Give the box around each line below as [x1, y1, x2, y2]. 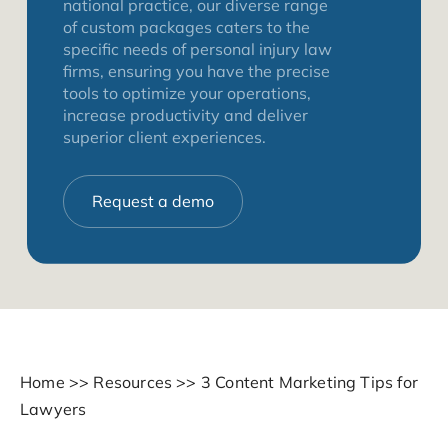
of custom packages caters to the [63, 16, 310, 37]
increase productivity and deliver [63, 104, 308, 125]
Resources [93, 371, 173, 392]
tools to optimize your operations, [63, 82, 311, 103]
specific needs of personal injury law [63, 38, 332, 59]
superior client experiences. [63, 126, 266, 147]
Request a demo [92, 190, 214, 211]
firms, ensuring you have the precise [63, 60, 330, 81]
